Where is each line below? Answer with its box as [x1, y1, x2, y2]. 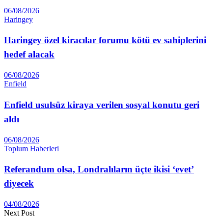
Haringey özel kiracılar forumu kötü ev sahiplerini [4, 35, 206, 46]
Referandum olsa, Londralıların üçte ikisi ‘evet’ [4, 164, 194, 175]
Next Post [4, 209, 34, 217]
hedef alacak [4, 49, 55, 60]
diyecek [4, 178, 34, 189]
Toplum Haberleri [4, 144, 59, 153]
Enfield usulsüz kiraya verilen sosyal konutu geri [4, 99, 199, 110]
